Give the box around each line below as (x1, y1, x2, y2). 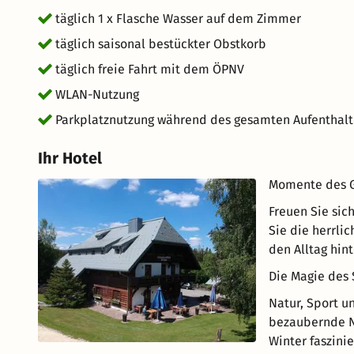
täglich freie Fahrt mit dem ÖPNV (55, 62, 244, 77)
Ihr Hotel (38, 149, 102, 168)
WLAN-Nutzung (55, 87, 139, 102)
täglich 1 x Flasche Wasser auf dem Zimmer (55, 11, 301, 26)
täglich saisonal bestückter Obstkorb (55, 36, 266, 51)
